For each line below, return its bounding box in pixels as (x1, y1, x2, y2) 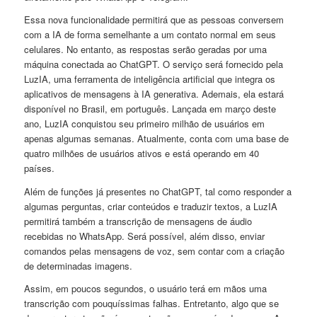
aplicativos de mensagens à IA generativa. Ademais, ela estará (23, 87, 284, 101)
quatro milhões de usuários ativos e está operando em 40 (23, 146, 259, 161)
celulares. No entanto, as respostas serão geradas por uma (23, 42, 267, 57)
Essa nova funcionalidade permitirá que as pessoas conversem (23, 13, 284, 27)
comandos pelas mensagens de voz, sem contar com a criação (23, 243, 284, 258)
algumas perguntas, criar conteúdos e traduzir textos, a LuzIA (23, 199, 277, 213)
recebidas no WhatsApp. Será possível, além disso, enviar (23, 229, 265, 243)
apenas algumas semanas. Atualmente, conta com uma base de (23, 132, 289, 146)
